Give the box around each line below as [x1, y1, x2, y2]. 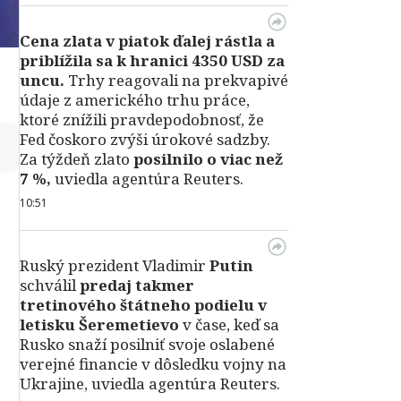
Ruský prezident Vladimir [20, 255, 209, 276]
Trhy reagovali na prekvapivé [64, 70, 288, 90]
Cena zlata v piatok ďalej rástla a [20, 30, 275, 51]
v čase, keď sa [179, 314, 279, 335]
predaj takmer [80, 275, 194, 295]
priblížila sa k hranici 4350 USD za [20, 50, 285, 71]
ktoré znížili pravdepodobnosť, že [20, 109, 264, 130]
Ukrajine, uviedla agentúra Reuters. [20, 373, 280, 394]
